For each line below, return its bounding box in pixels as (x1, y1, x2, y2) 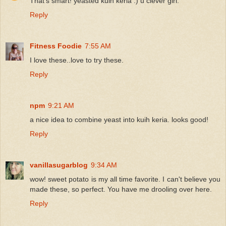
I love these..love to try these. (30, 55, 124, 64)
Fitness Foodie (30, 41, 82, 50)
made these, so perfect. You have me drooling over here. (30, 185, 212, 193)
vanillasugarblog (30, 160, 88, 169)
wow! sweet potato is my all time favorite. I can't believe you (30, 175, 220, 183)
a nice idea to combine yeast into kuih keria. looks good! (30, 115, 208, 124)
